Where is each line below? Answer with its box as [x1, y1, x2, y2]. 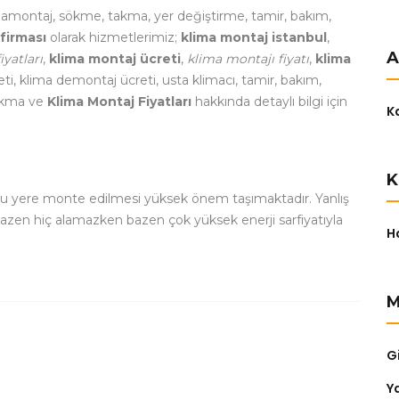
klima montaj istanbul [181, 29, 327, 45]
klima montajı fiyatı [187, 51, 309, 67]
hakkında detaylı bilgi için [191, 94, 347, 110]
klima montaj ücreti [49, 51, 181, 67]
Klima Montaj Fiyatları [47, 94, 191, 110]
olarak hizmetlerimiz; [46, 29, 181, 45]
